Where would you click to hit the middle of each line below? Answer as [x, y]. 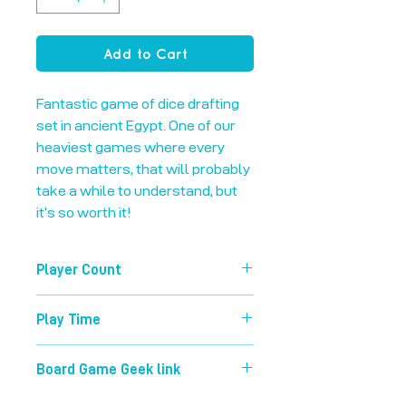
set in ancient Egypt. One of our [136, 126]
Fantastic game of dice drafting [138, 104]
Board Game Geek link [108, 370]
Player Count [79, 271]
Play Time [68, 320]
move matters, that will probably [143, 169]
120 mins [62, 354]
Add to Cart [145, 54]
